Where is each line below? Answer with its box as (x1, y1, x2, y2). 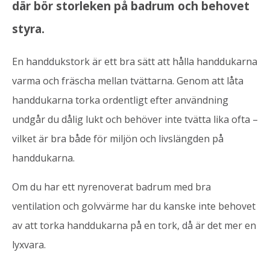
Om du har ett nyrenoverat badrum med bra (12, 180, 211, 193)
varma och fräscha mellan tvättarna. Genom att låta (12, 74, 243, 87)
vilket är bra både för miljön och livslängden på (12, 131, 224, 145)
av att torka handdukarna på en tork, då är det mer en (12, 218, 256, 232)
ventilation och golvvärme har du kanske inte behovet (12, 199, 256, 213)
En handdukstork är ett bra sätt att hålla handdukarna (12, 54, 257, 68)
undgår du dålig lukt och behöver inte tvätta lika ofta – (12, 112, 258, 126)
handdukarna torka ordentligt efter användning (12, 93, 228, 107)
